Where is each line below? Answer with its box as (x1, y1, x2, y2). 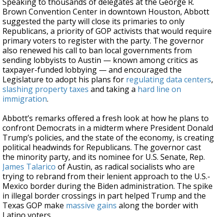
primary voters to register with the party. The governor (2, 35, 204, 46)
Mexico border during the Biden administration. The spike (2, 181, 213, 191)
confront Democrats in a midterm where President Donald (2, 123, 213, 133)
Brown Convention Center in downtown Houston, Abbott (2, 6, 209, 17)
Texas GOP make (2, 200, 66, 211)
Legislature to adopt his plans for (2, 74, 126, 85)
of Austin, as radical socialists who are (56, 161, 195, 172)
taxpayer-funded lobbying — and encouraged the (2, 64, 182, 75)
